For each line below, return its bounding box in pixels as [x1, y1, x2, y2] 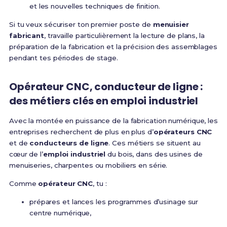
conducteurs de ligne [29, 139, 109, 147]
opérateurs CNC [153, 128, 212, 136]
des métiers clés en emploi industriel [9, 94, 199, 108]
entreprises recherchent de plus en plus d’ [9, 128, 154, 136]
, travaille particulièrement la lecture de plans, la [44, 31, 205, 40]
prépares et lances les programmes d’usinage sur [29, 198, 199, 206]
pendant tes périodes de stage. [9, 54, 118, 62]
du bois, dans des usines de [105, 150, 203, 159]
